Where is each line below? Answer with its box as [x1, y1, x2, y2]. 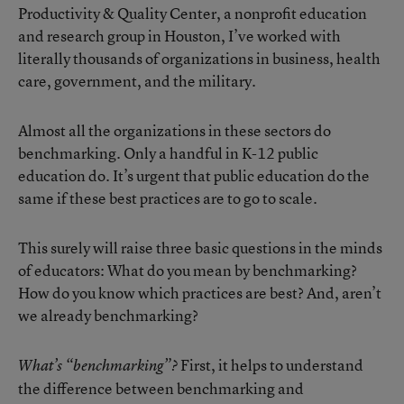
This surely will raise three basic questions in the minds [18, 237, 382, 258]
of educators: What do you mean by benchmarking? [18, 260, 357, 280]
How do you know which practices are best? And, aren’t [18, 282, 381, 303]
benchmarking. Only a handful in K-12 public [18, 142, 318, 163]
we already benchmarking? [18, 305, 198, 326]
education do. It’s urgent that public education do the [18, 165, 370, 186]
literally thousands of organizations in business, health [18, 48, 381, 69]
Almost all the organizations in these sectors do [18, 120, 331, 141]
